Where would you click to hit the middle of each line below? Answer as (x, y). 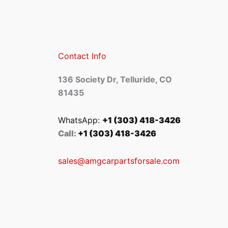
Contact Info (82, 56)
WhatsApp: (80, 120)
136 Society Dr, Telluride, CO (115, 80)
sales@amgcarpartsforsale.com (119, 161)
